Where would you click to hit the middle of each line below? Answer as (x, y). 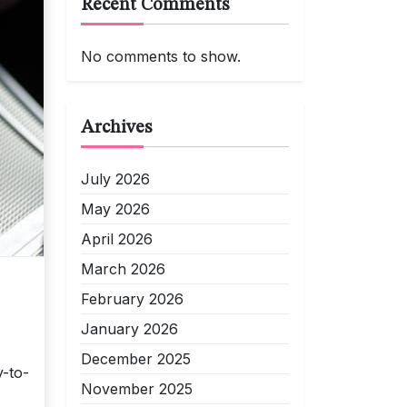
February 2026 (132, 299)
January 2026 (129, 329)
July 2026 (115, 179)
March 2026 (123, 269)
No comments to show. (161, 56)
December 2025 (136, 359)
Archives (116, 128)
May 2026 (115, 209)
